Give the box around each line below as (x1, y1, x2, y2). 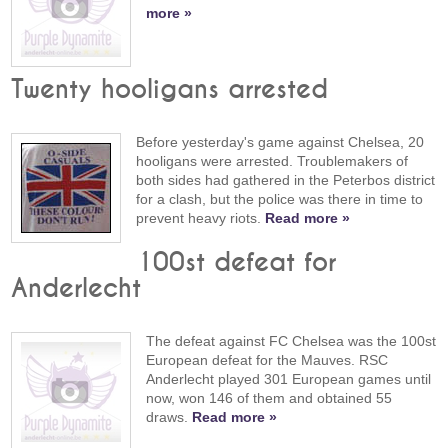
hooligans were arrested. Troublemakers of (136, 153, 409, 170)
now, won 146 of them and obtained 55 (146, 389, 393, 406)
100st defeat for (136, 249, 337, 276)
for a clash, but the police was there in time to (136, 191, 424, 208)
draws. (146, 408, 193, 425)
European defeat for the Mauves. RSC (146, 351, 389, 368)
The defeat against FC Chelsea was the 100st (146, 332, 437, 349)
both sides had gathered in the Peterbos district (136, 172, 436, 189)
